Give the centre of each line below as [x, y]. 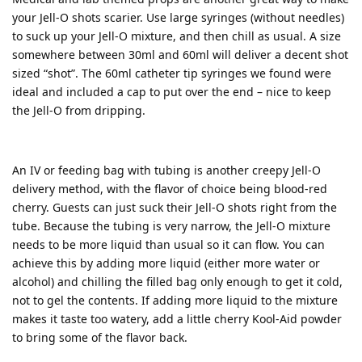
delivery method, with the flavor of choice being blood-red [170, 189]
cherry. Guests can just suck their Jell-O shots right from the [175, 207]
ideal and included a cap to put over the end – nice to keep [172, 92]
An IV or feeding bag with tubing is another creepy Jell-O [166, 170]
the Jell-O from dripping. [79, 110]
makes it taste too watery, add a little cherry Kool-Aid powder [177, 319]
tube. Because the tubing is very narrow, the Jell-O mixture [171, 226]
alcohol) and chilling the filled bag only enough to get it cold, [177, 282]
